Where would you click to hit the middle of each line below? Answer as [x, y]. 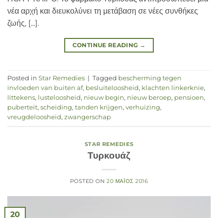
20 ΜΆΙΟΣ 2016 [127, 181]
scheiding [56, 108]
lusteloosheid [59, 98]
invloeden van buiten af [45, 88]
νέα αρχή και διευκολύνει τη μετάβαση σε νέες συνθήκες [103, 11]
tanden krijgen [99, 108]
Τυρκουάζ [109, 155]
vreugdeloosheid [34, 117]
